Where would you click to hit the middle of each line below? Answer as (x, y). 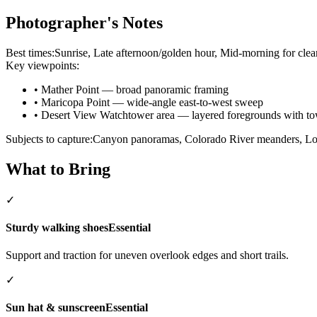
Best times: (30, 52)
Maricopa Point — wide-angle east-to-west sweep (152, 102)
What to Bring (58, 169)
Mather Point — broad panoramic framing (135, 89)
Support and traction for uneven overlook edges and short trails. (147, 255)
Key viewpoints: (42, 65)
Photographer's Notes (84, 22)
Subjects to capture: (49, 139)
